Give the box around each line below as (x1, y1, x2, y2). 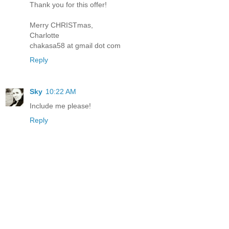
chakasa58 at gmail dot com (30, 41, 121, 50)
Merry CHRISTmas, (30, 21, 93, 30)
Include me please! (30, 102, 91, 110)
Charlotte (30, 31, 59, 40)
